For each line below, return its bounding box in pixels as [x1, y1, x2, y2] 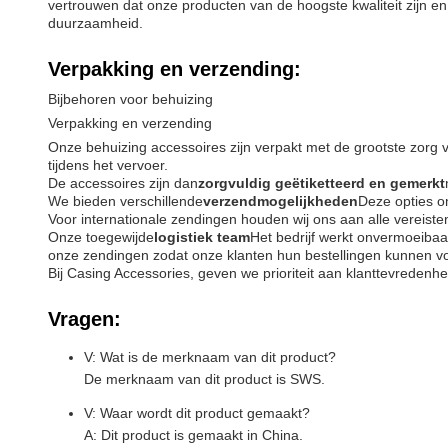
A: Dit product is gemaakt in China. [84, 427, 303, 443]
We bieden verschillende [48, 193, 203, 209]
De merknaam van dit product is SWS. [84, 371, 325, 387]
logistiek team [154, 229, 250, 245]
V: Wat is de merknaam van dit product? [84, 349, 336, 365]
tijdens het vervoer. [48, 157, 168, 173]
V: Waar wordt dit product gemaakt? [84, 405, 310, 421]
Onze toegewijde [48, 229, 154, 245]
